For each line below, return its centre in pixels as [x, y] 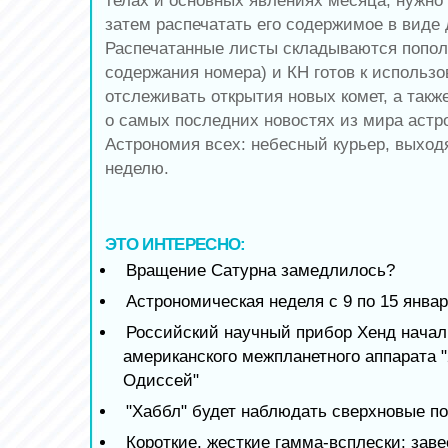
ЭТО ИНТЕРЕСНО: [175, 244]
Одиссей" [161, 380]
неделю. [137, 168]
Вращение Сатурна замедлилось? [260, 270]
